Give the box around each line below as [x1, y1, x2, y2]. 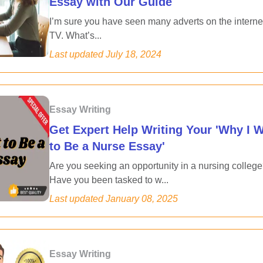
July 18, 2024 [106, 49, 161, 59]
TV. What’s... [49, 31, 102, 41]
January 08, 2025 [106, 194, 178, 204]
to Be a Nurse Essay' [49, 140, 165, 153]
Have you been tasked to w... [49, 175, 168, 185]
